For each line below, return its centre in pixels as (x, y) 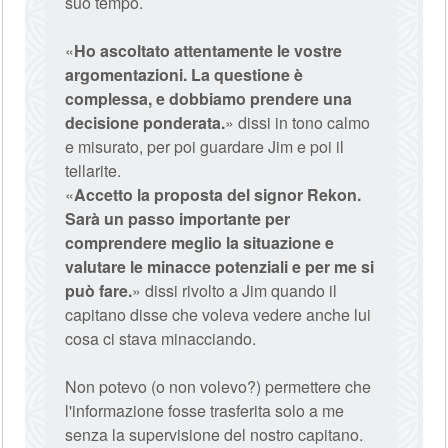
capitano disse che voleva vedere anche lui (218, 314)
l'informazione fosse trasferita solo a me (205, 410)
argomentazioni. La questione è (184, 74)
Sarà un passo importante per (178, 218)
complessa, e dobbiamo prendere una (209, 98)
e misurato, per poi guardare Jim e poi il (205, 146)
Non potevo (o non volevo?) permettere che (218, 386)
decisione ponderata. (145, 122)
